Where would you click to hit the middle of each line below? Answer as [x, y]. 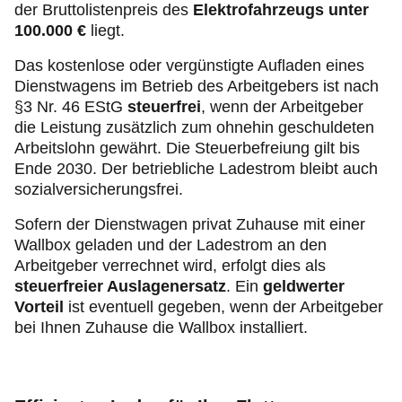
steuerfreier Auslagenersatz [120, 287]
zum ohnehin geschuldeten [278, 128]
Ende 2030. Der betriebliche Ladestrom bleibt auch [196, 169]
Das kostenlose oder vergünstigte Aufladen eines [189, 66]
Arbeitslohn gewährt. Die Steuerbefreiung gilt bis [187, 149]
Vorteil [39, 307]
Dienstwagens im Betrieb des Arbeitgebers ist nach [197, 87]
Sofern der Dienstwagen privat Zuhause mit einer [190, 225]
